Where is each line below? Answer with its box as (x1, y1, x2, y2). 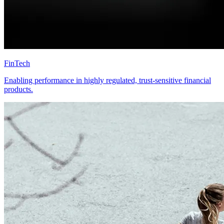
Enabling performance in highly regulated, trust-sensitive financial (4, 76, 211, 84)
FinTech (4, 59, 30, 67)
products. (4, 85, 33, 93)
